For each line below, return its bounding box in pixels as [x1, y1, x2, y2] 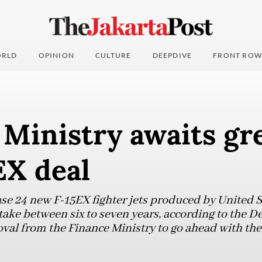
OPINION [38, 51, 75, 60]
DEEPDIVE [152, 51, 192, 60]
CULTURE [95, 51, 132, 60]
